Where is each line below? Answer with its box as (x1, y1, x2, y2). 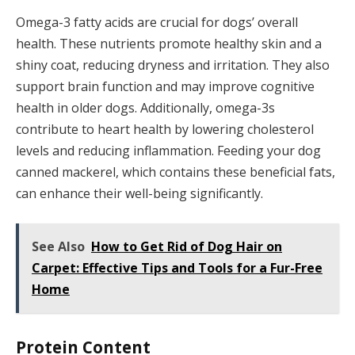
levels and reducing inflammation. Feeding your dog (16, 141, 321, 159)
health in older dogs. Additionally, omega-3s (16, 98, 275, 116)
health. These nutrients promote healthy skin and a (16, 34, 322, 52)
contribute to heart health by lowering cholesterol (16, 120, 314, 138)
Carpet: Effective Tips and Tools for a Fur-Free (32, 259, 323, 277)
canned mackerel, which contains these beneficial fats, (16, 162, 335, 181)
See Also (32, 238, 85, 256)
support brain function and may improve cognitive (16, 77, 315, 95)
